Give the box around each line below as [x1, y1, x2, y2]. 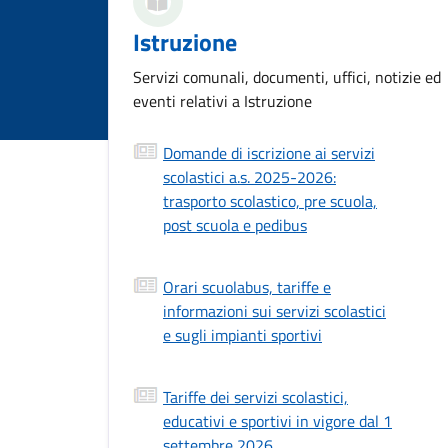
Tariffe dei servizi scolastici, [163, 385, 348, 410]
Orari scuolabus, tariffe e [163, 275, 331, 300]
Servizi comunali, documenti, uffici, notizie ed [133, 65, 441, 90]
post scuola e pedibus [163, 213, 307, 238]
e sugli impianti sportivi [163, 323, 322, 348]
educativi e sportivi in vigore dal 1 [163, 409, 392, 434]
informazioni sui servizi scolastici [163, 299, 386, 324]
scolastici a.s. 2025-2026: [163, 165, 336, 190]
